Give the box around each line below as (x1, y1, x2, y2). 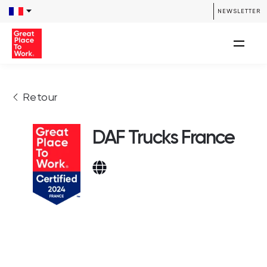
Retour (22, 92, 58, 103)
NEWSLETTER (218, 8, 260, 14)
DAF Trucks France (92, 126, 234, 148)
